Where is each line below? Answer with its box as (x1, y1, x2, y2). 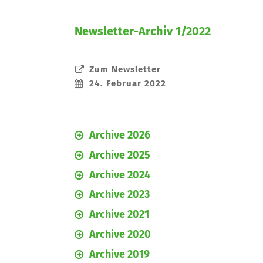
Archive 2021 (89, 210, 149, 220)
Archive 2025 (89, 150, 150, 161)
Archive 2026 (89, 130, 150, 141)
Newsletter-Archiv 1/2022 (75, 26, 211, 38)
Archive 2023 (89, 190, 150, 201)
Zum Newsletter (89, 65, 161, 74)
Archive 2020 (89, 229, 151, 240)
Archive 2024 (89, 170, 150, 181)
